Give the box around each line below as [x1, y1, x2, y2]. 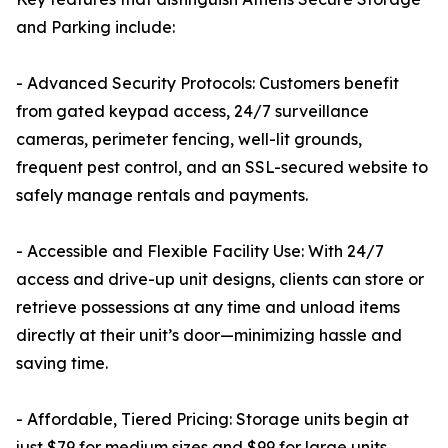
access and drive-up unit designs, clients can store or [16, 269, 424, 290]
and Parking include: [16, 17, 175, 38]
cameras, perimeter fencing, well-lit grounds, [16, 129, 362, 150]
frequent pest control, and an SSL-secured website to [16, 157, 428, 178]
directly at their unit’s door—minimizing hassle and [16, 325, 402, 346]
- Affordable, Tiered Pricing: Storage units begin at [16, 409, 409, 430]
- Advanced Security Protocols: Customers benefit [16, 73, 399, 94]
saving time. [16, 353, 108, 374]
